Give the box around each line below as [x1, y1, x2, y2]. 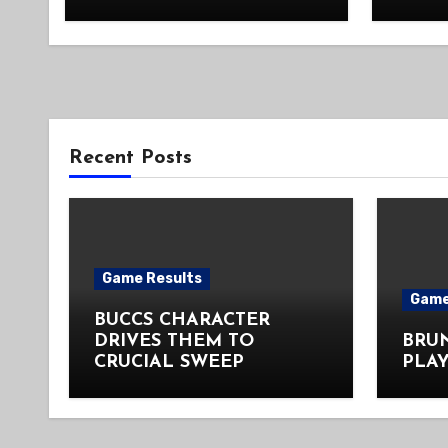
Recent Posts [69, 148, 192, 168]
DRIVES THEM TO [94, 332, 254, 351]
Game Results [102, 270, 202, 287]
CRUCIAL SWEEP [94, 353, 244, 372]
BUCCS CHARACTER [94, 311, 270, 330]
